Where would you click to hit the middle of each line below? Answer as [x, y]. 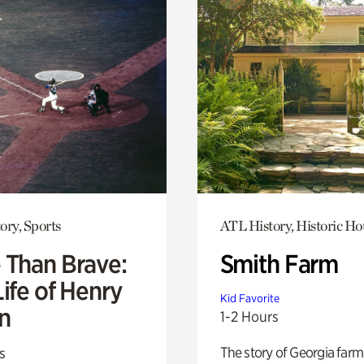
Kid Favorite [249, 298]
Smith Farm [279, 264]
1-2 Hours [249, 316]
